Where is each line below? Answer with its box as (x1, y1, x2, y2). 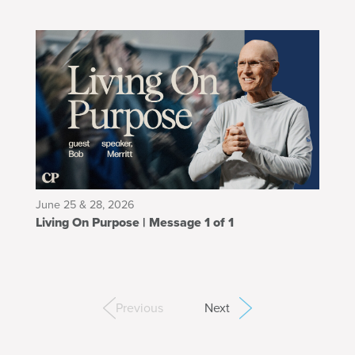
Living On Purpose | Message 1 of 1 (143, 212, 234, 231)
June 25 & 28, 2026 (36, 196, 135, 214)
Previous (116, 298, 163, 317)
